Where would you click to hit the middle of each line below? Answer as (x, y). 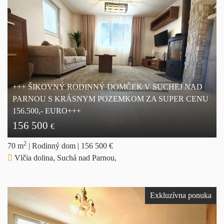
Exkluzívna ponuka (181, 195)
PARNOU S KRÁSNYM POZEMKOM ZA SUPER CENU (110, 98)
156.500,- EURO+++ (47, 110)
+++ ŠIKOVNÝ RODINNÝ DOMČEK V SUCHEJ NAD (107, 86)
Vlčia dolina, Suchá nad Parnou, (64, 157)
